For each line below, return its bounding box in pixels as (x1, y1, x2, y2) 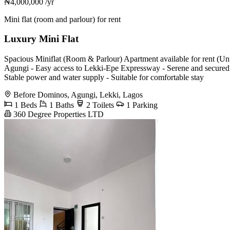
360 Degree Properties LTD (11, 110, 104, 119)
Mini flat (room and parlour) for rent (4, 14, 121, 24)
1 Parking (124, 101, 158, 110)
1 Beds (12, 101, 37, 110)
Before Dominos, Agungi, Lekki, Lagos (13, 90, 143, 100)
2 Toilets (84, 101, 114, 110)
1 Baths (47, 101, 74, 110)
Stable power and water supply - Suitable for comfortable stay (4, 73, 204, 82)
